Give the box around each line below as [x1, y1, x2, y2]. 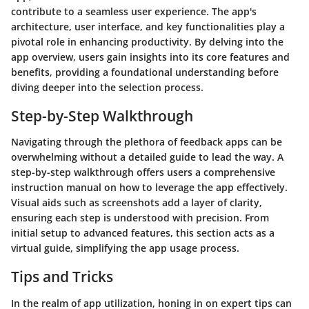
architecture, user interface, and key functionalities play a [11, 19, 285, 33]
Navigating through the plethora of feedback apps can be [11, 135, 282, 148]
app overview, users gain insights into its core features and [11, 50, 290, 63]
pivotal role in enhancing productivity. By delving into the [11, 34, 283, 48]
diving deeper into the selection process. [11, 80, 203, 94]
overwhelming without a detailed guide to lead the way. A [11, 150, 283, 163]
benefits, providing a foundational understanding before [11, 65, 279, 79]
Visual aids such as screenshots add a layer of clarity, [11, 196, 262, 209]
